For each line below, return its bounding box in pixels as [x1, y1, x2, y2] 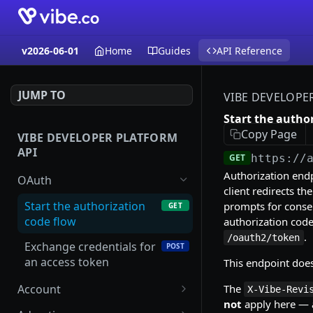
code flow [24, 213, 76, 229]
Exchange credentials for [24, 239, 156, 255]
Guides [158, 43, 191, 57]
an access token [24, 254, 109, 270]
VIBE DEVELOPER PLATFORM [17, 130, 178, 145]
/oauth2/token [227, 232, 300, 243]
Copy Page [241, 126, 297, 142]
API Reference [217, 43, 282, 57]
